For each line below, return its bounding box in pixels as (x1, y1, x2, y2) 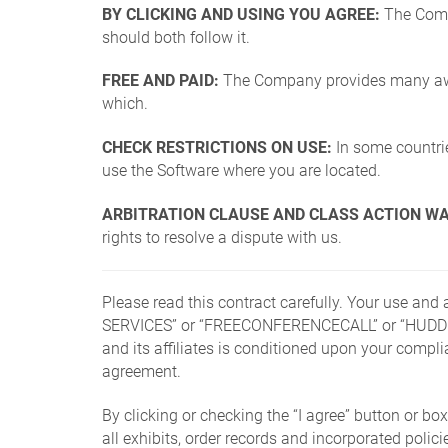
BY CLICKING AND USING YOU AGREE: (102, 4, 380, 24)
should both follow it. (102, 27, 250, 47)
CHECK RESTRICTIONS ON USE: (102, 138, 332, 158)
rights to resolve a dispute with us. (102, 227, 342, 247)
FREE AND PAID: (102, 71, 219, 91)
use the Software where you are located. (102, 161, 381, 181)
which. (102, 94, 148, 114)
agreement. (102, 361, 181, 381)
